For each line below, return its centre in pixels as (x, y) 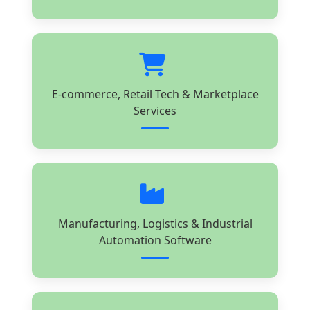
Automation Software (155, 240)
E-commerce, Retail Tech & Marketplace (155, 94)
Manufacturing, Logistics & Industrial (155, 223)
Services (155, 110)
